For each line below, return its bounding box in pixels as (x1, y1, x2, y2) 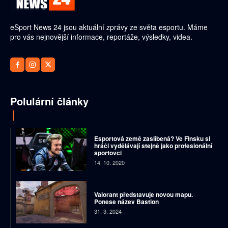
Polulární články (10, 94, 89, 109)
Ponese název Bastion (94, 197, 159, 207)
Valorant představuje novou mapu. (94, 190, 193, 199)
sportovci (94, 148, 122, 158)
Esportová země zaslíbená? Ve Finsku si (94, 134, 210, 144)
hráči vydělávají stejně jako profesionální (94, 141, 212, 151)
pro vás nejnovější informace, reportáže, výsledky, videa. (10, 32, 192, 42)
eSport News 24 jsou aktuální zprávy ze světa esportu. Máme (10, 22, 208, 33)
